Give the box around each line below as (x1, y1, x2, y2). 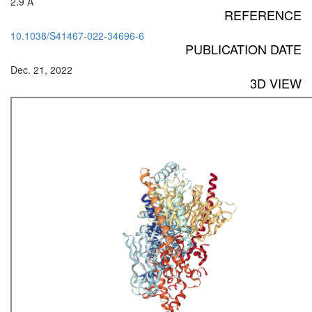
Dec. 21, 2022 (10, 63, 72, 77)
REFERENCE (224, 6, 302, 24)
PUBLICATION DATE (185, 40, 302, 58)
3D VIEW (250, 74, 302, 93)
